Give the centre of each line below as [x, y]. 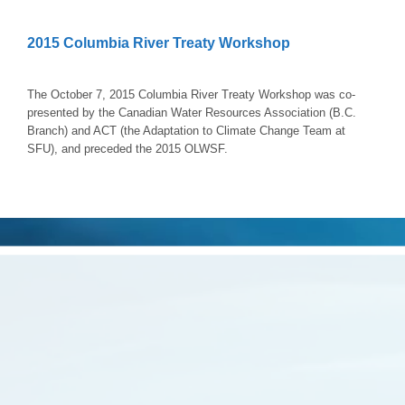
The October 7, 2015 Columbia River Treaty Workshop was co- [191, 95]
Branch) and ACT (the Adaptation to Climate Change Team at [186, 131]
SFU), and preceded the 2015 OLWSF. [127, 149]
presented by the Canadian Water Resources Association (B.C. [192, 113]
